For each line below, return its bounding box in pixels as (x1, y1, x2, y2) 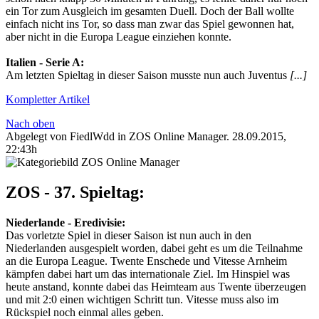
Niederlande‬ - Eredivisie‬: (6, 216, 125, 229)
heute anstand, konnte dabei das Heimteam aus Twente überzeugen (6, 281, 306, 293)
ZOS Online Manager (129, 130, 226, 143)
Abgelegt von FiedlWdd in (6, 130, 129, 143)
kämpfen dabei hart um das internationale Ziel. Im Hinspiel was (6, 268, 290, 281)
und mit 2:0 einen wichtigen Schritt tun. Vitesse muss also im (6, 293, 278, 306)
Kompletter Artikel (6, 93, 90, 106)
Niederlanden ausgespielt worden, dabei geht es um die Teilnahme (6, 242, 303, 255)
